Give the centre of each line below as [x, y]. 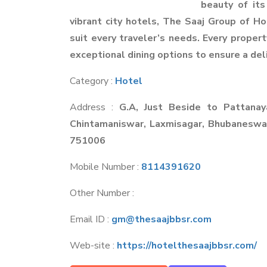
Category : [92, 81]
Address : [94, 107]
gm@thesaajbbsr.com [162, 219]
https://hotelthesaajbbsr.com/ [187, 246]
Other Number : [102, 193]
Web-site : [93, 246]
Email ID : [91, 219]
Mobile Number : [105, 167]
